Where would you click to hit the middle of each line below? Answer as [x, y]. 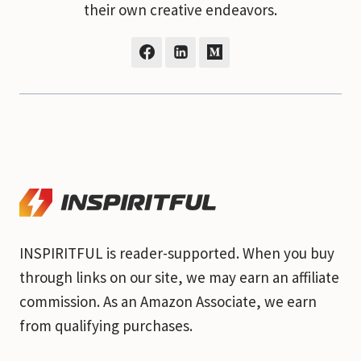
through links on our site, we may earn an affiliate [179, 277]
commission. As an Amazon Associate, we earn [168, 301]
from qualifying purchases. [106, 325]
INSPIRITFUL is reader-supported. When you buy [177, 253]
